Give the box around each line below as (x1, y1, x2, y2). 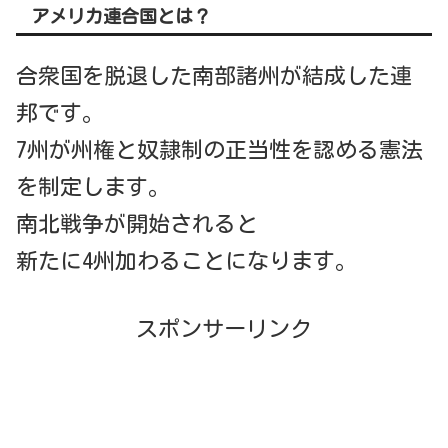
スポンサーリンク (136, 318, 312, 341)
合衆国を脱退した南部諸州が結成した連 (16, 65, 412, 88)
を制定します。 (16, 176, 170, 199)
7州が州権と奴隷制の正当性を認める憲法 (16, 139, 423, 162)
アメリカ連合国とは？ (31, 6, 211, 25)
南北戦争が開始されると (16, 213, 258, 236)
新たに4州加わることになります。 (16, 250, 357, 273)
